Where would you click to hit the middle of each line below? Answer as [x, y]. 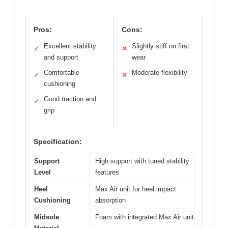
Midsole [47, 217]
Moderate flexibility [160, 72]
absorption [110, 200]
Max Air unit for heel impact [136, 189]
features [107, 172]
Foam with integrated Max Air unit [145, 217]
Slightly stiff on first [161, 46]
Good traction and [70, 99]
